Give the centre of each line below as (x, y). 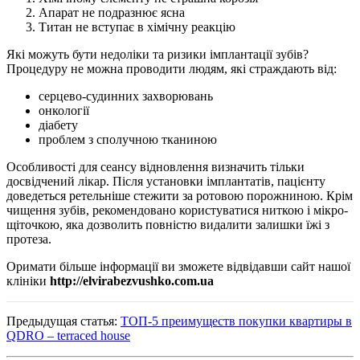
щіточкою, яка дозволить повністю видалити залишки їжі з (168, 224)
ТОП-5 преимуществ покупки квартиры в (236, 321)
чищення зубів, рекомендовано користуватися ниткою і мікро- (177, 210)
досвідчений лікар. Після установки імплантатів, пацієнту (166, 181)
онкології (64, 110)
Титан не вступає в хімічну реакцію (137, 27)
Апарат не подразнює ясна (112, 12)
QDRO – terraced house (68, 335)
